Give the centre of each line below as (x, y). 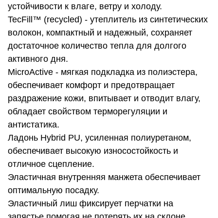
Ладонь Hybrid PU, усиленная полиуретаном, (100, 138)
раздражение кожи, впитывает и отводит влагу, (104, 99)
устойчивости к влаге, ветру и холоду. (85, 7)
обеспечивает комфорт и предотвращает (91, 85)
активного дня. (38, 59)
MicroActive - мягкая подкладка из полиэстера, (103, 72)
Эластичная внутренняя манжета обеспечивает (104, 177)
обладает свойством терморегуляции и (88, 112)
